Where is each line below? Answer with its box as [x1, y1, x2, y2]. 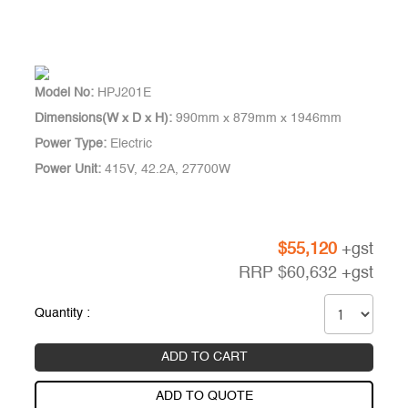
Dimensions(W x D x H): [35, 111, 173, 125]
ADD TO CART [160, 350, 248, 363]
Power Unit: [35, 162, 102, 176]
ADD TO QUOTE [155, 389, 253, 403]
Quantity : [35, 306, 91, 320]
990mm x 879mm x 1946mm [172, 111, 342, 125]
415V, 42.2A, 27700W [101, 162, 231, 176]
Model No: [35, 86, 95, 99]
